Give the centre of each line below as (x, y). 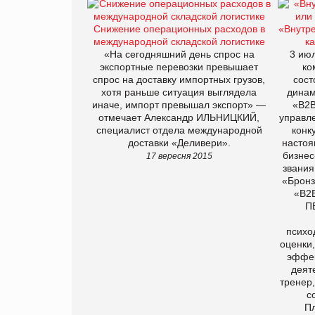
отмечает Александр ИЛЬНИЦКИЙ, (179, 117)
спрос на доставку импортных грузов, (179, 79)
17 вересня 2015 (179, 155)
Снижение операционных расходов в (179, 28)
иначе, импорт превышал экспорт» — (179, 104)
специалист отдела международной (179, 130)
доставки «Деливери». (179, 142)
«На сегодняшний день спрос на (179, 54)
